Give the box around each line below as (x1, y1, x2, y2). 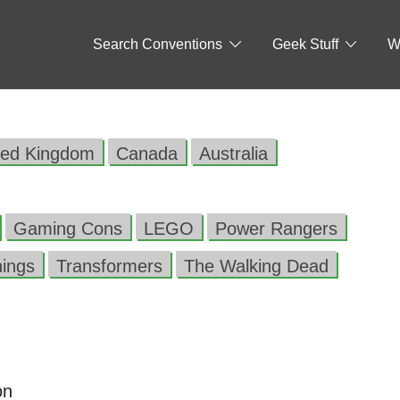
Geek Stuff (271, 36, 338, 52)
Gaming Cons (13, 219, 122, 238)
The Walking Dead (184, 256, 329, 276)
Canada (116, 144, 178, 163)
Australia (199, 144, 268, 163)
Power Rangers (215, 219, 337, 238)
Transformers (56, 256, 162, 276)
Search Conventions (92, 36, 222, 52)
